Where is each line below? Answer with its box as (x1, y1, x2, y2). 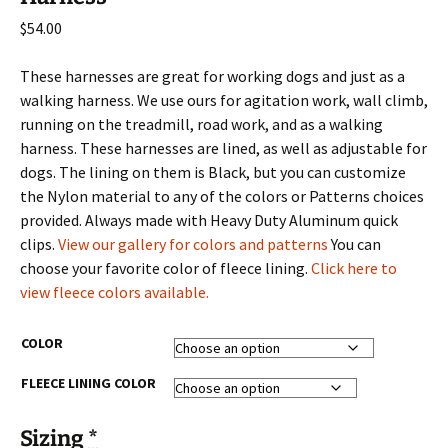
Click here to (311, 257, 397, 278)
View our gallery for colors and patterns (58, 233, 328, 254)
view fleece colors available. (20, 281, 209, 302)
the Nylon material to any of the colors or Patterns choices (20, 185, 424, 206)
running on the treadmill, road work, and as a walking (20, 113, 383, 134)
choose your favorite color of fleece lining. (20, 257, 311, 278)
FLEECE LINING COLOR (21, 373, 156, 392)
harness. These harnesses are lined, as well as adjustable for (20, 137, 427, 158)
